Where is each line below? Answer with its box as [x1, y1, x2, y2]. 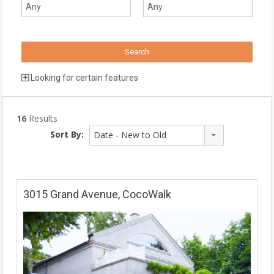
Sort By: [50, 128, 84, 140]
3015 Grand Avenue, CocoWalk [23, 188, 171, 201]
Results [26, 113, 57, 124]
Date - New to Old [94, 129, 166, 141]
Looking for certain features [29, 73, 138, 83]
